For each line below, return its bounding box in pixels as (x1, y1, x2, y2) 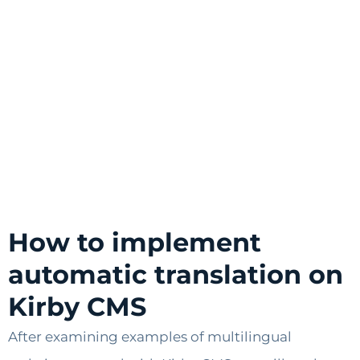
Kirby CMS (8, 290, 146, 322)
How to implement (8, 226, 261, 258)
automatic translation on (8, 258, 343, 290)
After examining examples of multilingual (8, 328, 292, 345)
